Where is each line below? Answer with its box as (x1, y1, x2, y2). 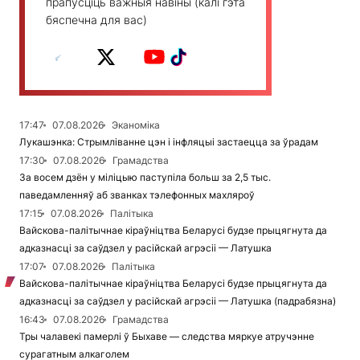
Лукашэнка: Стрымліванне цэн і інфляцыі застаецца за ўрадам (19, 136, 318, 149)
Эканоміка (112, 119, 160, 132)
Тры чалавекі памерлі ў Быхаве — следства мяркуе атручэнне (19, 330, 314, 343)
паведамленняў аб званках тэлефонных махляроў (19, 189, 255, 202)
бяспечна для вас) (46, 13, 147, 27)
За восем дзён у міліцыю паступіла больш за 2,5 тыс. (19, 171, 271, 184)
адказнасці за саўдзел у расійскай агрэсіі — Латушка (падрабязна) (19, 295, 336, 308)
